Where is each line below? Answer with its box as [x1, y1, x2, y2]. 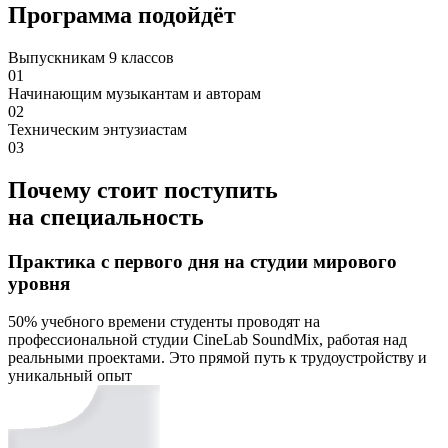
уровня [8, 272, 70, 294]
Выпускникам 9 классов [8, 48, 174, 66]
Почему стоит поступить [8, 176, 278, 203]
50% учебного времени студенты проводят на [8, 313, 320, 331]
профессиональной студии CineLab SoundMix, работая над [8, 331, 407, 349]
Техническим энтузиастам [8, 120, 187, 138]
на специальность [8, 203, 204, 230]
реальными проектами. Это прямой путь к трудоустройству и [8, 349, 427, 367]
